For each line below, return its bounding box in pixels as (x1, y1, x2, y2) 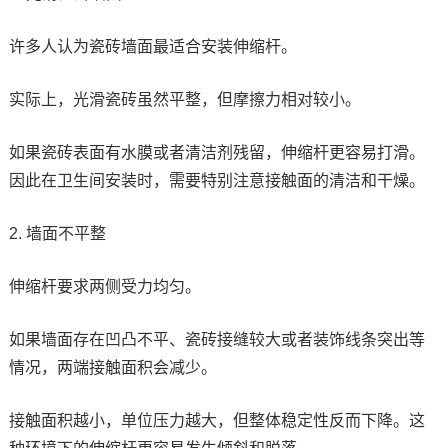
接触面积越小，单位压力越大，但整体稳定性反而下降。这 (8, 411, 425, 429)
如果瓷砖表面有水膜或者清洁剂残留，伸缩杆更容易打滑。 (8, 143, 425, 161)
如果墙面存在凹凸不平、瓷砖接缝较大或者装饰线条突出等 (8, 330, 425, 348)
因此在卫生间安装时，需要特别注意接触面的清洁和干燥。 (8, 171, 425, 189)
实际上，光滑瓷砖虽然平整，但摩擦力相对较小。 (8, 90, 361, 108)
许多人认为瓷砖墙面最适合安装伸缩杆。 (8, 37, 297, 55)
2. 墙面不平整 (8, 224, 106, 242)
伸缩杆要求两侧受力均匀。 (8, 277, 201, 295)
